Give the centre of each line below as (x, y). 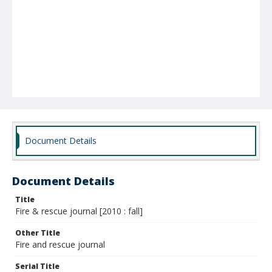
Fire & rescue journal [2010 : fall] (79, 211)
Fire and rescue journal (60, 244)
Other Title (38, 233)
